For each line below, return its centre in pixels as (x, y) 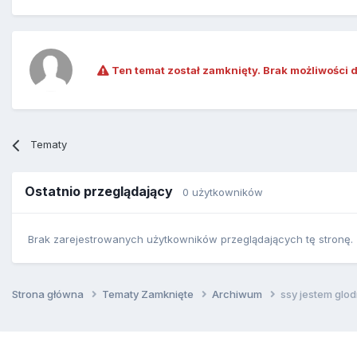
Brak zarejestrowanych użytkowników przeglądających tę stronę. (190, 239)
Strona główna (49, 294)
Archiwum (238, 294)
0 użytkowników (223, 192)
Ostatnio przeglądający (104, 192)
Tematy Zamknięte (149, 294)
